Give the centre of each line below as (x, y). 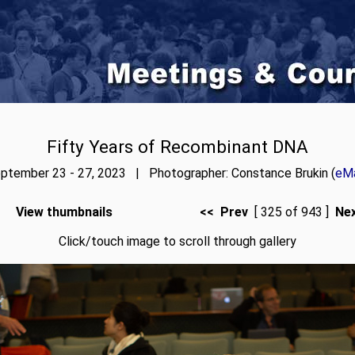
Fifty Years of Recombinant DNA (177, 147)
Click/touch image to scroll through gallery (177, 241)
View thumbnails (64, 212)
